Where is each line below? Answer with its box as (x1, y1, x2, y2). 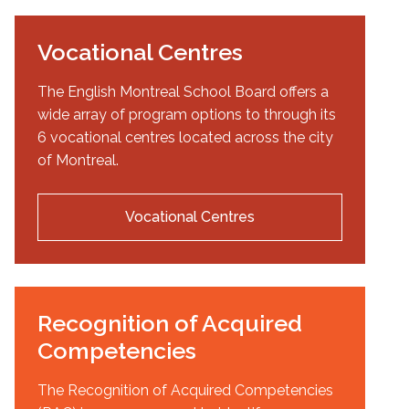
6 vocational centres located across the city (37, 129, 333, 147)
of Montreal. (37, 152, 119, 170)
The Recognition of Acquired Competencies (37, 382, 333, 400)
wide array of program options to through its (37, 106, 336, 124)
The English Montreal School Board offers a (37, 83, 329, 101)
